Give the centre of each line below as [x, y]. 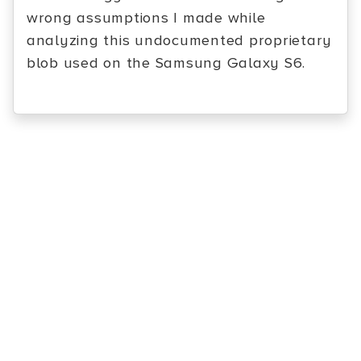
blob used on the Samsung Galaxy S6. [166, 63]
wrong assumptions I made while [146, 18]
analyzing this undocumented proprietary [180, 41]
